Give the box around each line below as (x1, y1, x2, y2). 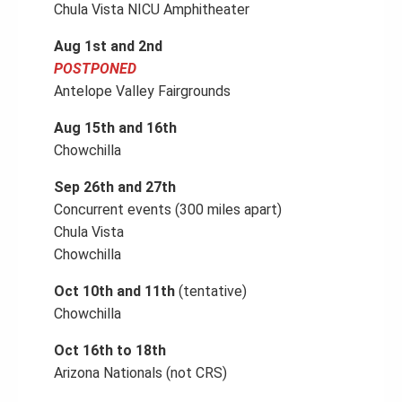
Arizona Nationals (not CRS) (54, 364, 227, 381)
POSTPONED (54, 60, 136, 77)
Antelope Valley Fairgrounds (54, 83, 231, 100)
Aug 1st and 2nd (54, 38, 162, 55)
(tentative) (175, 283, 247, 300)
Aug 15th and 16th (54, 119, 177, 136)
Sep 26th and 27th (54, 179, 176, 196)
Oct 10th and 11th (54, 283, 175, 300)
